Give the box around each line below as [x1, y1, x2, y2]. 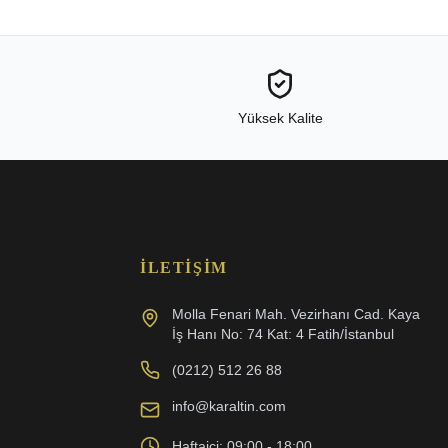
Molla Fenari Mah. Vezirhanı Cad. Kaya [172, 306, 420, 323]
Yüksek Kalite [237, 110, 323, 127]
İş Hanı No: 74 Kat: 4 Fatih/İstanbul [172, 326, 394, 343]
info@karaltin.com [172, 398, 286, 415]
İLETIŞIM [140, 259, 228, 277]
